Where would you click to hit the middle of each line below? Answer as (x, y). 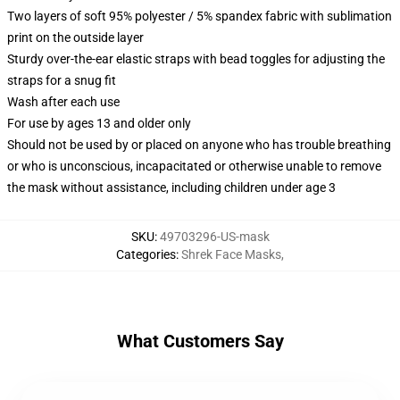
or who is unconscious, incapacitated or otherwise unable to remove (194, 166)
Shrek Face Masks (231, 254)
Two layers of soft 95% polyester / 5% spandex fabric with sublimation (200, 16)
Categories (146, 254)
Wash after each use (63, 102)
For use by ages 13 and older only (99, 123)
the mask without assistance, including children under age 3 (171, 187)
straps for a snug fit (62, 80)
